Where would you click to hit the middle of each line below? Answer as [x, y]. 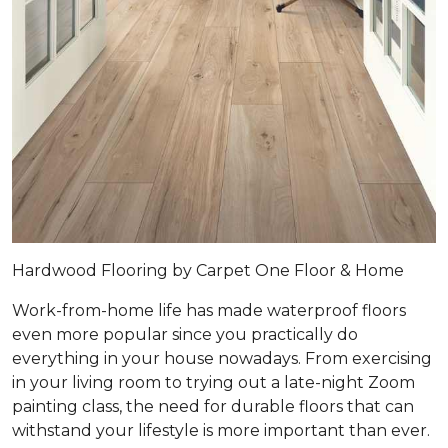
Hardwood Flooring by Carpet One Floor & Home [208, 270]
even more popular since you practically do [185, 334]
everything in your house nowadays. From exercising [222, 358]
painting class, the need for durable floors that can [213, 406]
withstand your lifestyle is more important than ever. [223, 430]
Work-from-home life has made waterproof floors [209, 310]
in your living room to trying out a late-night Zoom [213, 382]
